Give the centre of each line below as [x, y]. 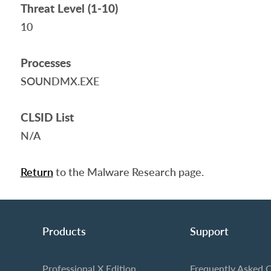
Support [209, 231]
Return [37, 172]
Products [64, 231]
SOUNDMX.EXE [60, 81]
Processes [45, 63]
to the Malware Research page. [128, 172]
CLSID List [47, 117]
